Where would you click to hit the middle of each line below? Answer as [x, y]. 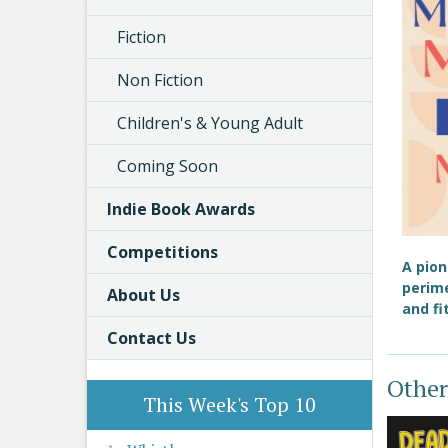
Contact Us [151, 338]
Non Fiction [160, 80]
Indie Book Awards [181, 209]
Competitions [162, 252]
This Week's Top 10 [229, 404]
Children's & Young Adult [210, 123]
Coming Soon [167, 166]
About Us [143, 295]
